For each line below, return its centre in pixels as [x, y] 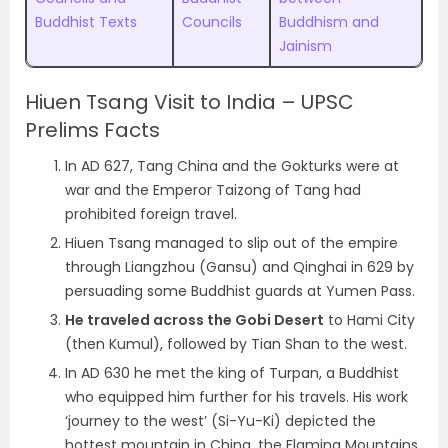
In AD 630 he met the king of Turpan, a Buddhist [232, 373]
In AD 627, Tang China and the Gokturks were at [232, 166]
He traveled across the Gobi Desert [194, 320]
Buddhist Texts [88, 22]
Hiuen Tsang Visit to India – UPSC [189, 102]
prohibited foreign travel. [151, 214]
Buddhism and [329, 22]
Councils [212, 22]
